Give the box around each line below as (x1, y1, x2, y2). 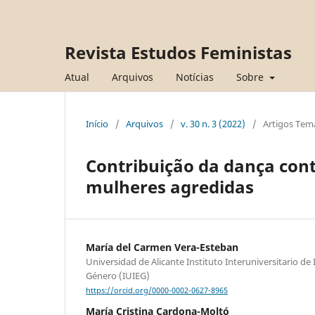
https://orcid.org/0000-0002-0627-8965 (86, 285, 228, 296)
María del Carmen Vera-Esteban (86, 240, 238, 254)
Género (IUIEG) (86, 269, 150, 282)
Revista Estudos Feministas (65, 41, 292, 64)
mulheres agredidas (86, 174, 254, 198)
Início (86, 117, 108, 130)
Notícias (176, 70, 214, 84)
